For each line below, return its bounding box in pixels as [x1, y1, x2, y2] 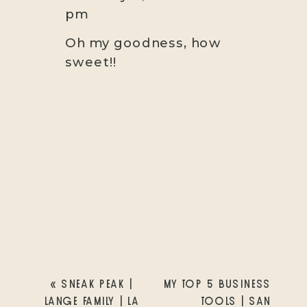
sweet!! [65, 54, 117, 70]
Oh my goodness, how [65, 35, 221, 51]
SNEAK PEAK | [60, 278, 132, 290]
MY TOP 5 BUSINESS [162, 278, 271, 290]
